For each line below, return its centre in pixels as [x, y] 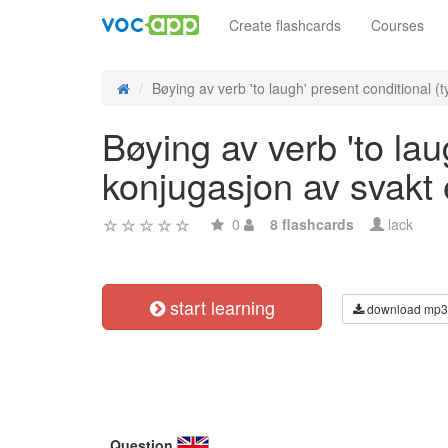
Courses [397, 25]
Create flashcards [285, 25]
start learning [219, 307]
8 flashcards [312, 224]
